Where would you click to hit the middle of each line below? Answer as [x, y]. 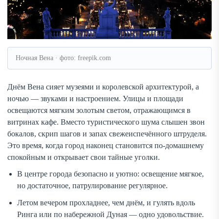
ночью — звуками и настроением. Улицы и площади [95, 98]
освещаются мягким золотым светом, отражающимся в [99, 110]
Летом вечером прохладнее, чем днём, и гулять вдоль [106, 202]
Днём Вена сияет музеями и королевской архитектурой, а [103, 87]
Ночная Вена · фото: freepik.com [63, 58]
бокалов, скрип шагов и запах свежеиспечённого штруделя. [107, 133]
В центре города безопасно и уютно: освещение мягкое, [110, 174]
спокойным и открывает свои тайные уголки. [84, 157]
